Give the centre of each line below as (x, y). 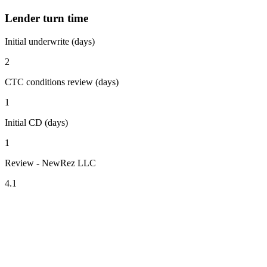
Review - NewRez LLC (50, 163)
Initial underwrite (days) (50, 41)
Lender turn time (46, 18)
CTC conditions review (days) (62, 82)
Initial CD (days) (36, 122)
